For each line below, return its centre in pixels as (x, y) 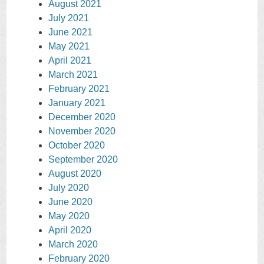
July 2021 (69, 18)
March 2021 (73, 75)
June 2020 (70, 202)
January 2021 (77, 103)
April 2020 (70, 230)
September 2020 (83, 160)
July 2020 (69, 188)
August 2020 (75, 174)
